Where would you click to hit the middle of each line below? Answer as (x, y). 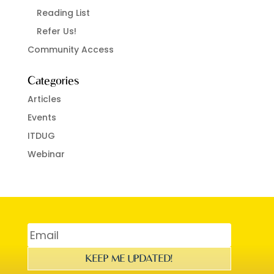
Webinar (46, 154)
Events (42, 117)
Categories (53, 80)
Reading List (63, 13)
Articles (44, 99)
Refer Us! (56, 31)
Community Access (70, 50)
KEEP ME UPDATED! (129, 259)
